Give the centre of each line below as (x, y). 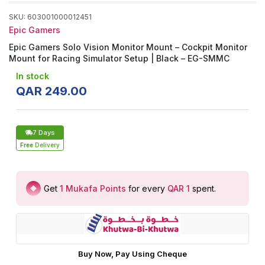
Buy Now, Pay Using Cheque (132, 254)
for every (147, 188)
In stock (33, 76)
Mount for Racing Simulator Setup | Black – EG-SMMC (119, 58)
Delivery (47, 145)
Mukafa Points (96, 188)
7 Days (44, 132)
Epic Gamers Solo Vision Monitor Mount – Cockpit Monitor (128, 47)
